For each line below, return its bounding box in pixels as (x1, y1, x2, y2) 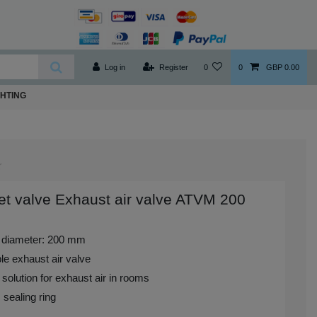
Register (158, 62, 188, 71)
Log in (104, 62, 125, 71)
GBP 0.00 (265, 62, 299, 71)
